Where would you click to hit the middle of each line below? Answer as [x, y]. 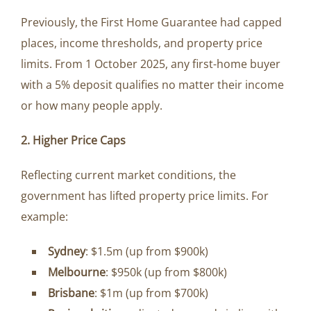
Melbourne [77, 272]
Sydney [67, 252]
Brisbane [71, 293]
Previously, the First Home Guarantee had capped [151, 23]
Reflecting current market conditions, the [128, 175]
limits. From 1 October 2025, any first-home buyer [151, 64]
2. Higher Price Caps [73, 141]
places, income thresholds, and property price [142, 43]
